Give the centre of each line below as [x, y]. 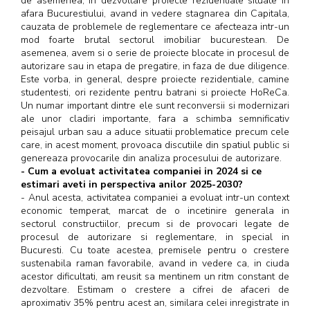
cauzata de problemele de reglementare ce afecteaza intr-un [155, 26]
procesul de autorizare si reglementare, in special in [155, 237]
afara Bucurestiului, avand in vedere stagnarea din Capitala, [155, 13]
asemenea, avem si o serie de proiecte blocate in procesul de [155, 53]
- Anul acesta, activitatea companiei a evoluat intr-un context [155, 197]
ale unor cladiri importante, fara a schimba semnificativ [155, 118]
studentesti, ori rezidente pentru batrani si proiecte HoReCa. [155, 92]
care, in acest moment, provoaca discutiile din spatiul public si [155, 145]
